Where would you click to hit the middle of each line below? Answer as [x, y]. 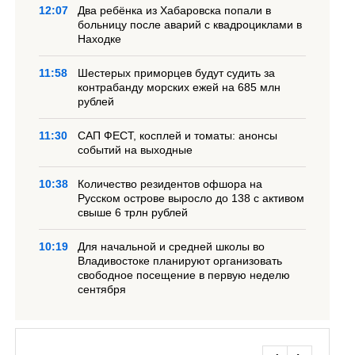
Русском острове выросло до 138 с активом [191, 198]
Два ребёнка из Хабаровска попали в [175, 10]
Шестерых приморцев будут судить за [177, 73]
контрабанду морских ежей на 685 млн [179, 87]
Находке [100, 39]
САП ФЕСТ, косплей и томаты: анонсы [178, 136]
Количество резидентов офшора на [170, 184]
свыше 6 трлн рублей [133, 212]
